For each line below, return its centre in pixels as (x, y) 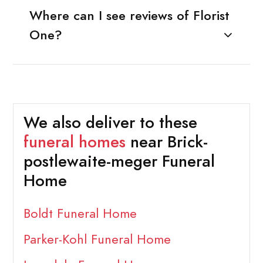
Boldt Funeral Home (80, 214)
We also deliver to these (110, 123)
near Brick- (166, 142)
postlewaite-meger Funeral (119, 162)
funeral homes (74, 142)
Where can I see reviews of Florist (129, 15)
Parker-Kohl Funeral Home (97, 240)
